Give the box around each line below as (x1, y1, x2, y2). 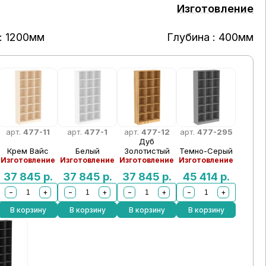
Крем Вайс (7, 146, 49, 156)
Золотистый (123, 146, 170, 156)
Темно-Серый (179, 146, 233, 156)
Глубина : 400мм (166, 31, 254, 43)
